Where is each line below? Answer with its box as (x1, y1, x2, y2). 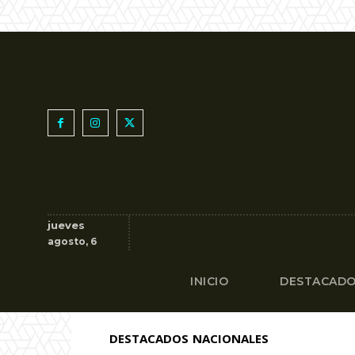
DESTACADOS (109, 330, 189, 346)
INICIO (190, 274, 229, 288)
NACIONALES (193, 330, 269, 346)
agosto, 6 (48, 235, 97, 247)
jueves (48, 219, 85, 231)
